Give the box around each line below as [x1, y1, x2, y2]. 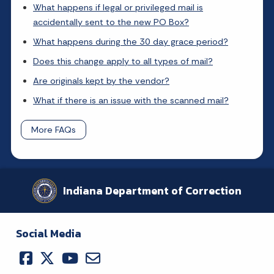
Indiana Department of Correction [63, 182, 242, 199]
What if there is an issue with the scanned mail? [33, 94, 229, 106]
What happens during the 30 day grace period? [33, 35, 228, 47]
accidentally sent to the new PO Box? [33, 16, 189, 28]
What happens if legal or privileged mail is [33, 1, 203, 13]
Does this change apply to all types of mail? [33, 55, 213, 67]
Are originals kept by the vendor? [33, 75, 169, 86]
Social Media [16, 226, 81, 242]
